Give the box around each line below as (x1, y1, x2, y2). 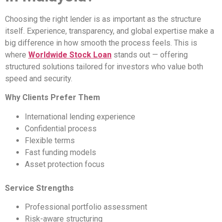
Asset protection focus (25, 159, 105, 169)
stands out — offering (111, 50, 188, 59)
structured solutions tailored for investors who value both (5, 61, 203, 71)
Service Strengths (5, 183, 74, 193)
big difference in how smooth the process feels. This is (5, 38, 197, 48)
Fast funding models (25, 147, 96, 157)
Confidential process (25, 123, 97, 133)
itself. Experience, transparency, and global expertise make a (5, 26, 214, 36)
